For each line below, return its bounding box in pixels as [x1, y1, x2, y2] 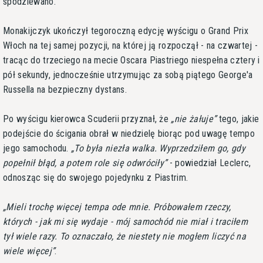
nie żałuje [174, 113, 213, 124]
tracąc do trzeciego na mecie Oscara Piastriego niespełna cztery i [3, 54, 260, 66]
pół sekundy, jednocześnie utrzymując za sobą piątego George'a [3, 69, 253, 80]
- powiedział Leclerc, [167, 157, 251, 168]
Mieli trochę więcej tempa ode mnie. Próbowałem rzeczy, [6, 201, 231, 213]
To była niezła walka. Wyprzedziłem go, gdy [74, 142, 245, 154]
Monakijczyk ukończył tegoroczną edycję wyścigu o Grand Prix [3, 25, 248, 36]
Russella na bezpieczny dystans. [3, 83, 127, 95]
